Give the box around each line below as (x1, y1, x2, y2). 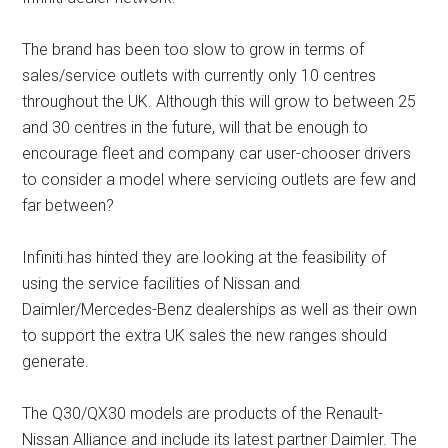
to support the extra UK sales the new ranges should (22, 326, 388, 346)
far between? (22, 196, 115, 216)
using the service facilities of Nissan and (22, 274, 301, 294)
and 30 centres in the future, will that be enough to (22, 118, 369, 138)
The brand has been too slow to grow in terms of (22, 40, 365, 60)
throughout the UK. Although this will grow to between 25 (22, 92, 417, 112)
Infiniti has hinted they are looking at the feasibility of (22, 248, 387, 268)
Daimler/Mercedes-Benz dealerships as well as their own (22, 300, 418, 320)
